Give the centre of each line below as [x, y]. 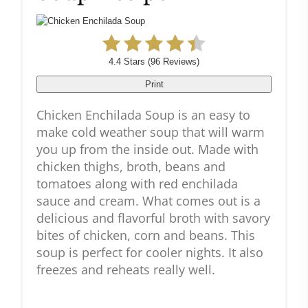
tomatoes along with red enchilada [137, 184]
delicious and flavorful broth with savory [153, 218]
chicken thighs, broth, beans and [131, 167]
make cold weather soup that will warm [151, 132]
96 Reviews [174, 62]
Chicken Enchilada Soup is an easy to [143, 115]
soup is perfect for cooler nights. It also [150, 253]
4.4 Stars [127, 62]
